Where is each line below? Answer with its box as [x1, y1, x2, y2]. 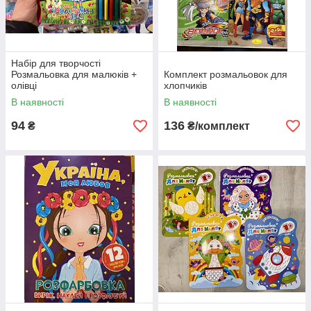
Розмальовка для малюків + [11, 69, 137, 80]
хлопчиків [164, 80, 207, 91]
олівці [11, 80, 37, 91]
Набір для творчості [11, 58, 101, 69]
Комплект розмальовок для [164, 69, 287, 80]
